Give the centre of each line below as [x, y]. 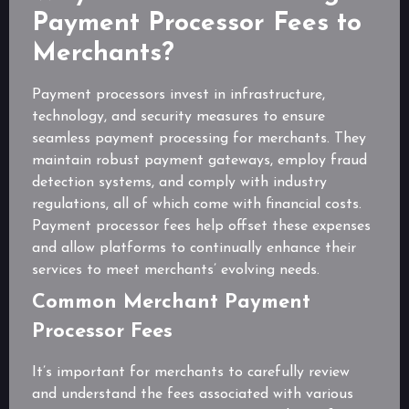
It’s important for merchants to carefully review [191, 373]
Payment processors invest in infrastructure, [178, 95]
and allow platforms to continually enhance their [194, 249]
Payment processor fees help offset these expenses [201, 227]
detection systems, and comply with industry [179, 183]
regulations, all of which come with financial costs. [197, 205]
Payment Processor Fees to [197, 24]
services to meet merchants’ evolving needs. [176, 271]
